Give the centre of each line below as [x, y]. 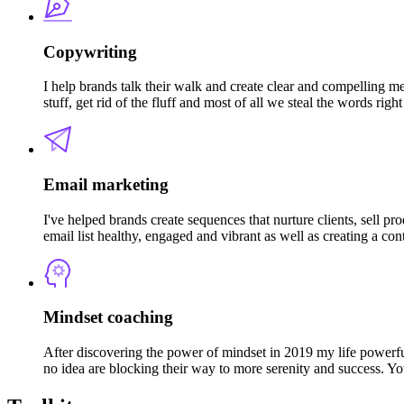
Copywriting [90, 51]
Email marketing [106, 185]
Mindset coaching [108, 317]
